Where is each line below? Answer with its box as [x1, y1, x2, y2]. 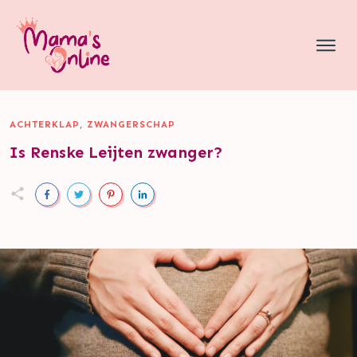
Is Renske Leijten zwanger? [10, 142, 223, 162]
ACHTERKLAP [10, 118, 80, 130]
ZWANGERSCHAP [87, 118, 175, 130]
